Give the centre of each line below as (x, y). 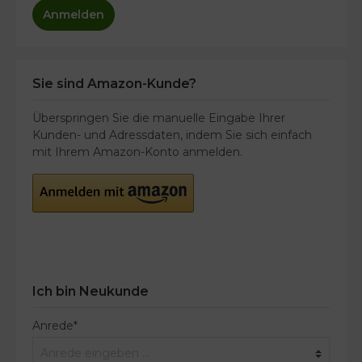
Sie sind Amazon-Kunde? (114, 84)
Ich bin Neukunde (90, 291)
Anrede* (55, 326)
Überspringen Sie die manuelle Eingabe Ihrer (159, 118)
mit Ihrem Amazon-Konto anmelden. (137, 152)
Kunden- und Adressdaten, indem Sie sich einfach (172, 135)
